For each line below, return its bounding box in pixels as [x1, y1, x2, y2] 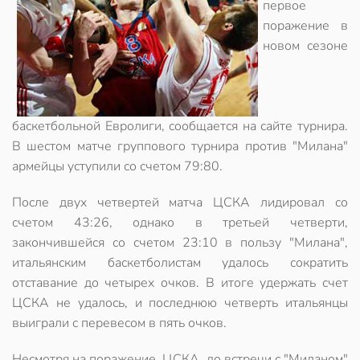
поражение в [263, 17, 348, 35]
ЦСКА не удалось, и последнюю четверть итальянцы [12, 294, 348, 312]
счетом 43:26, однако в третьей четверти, [12, 214, 348, 231]
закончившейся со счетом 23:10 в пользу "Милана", [12, 234, 348, 252]
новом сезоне [263, 37, 348, 55]
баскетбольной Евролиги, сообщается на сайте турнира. [12, 117, 348, 135]
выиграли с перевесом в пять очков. [12, 314, 227, 332]
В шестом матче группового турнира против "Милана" [12, 137, 348, 155]
